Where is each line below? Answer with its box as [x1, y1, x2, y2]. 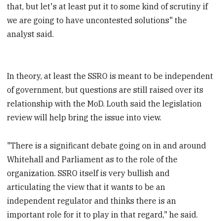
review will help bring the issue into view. [7, 112, 162, 123]
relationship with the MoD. [7, 99, 107, 109]
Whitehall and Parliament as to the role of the [7, 154, 178, 164]
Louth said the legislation [107, 99, 202, 109]
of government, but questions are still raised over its [7, 85, 204, 95]
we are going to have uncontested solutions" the [7, 15, 187, 26]
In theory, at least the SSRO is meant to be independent [7, 71, 214, 81]
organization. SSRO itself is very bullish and [7, 168, 170, 178]
